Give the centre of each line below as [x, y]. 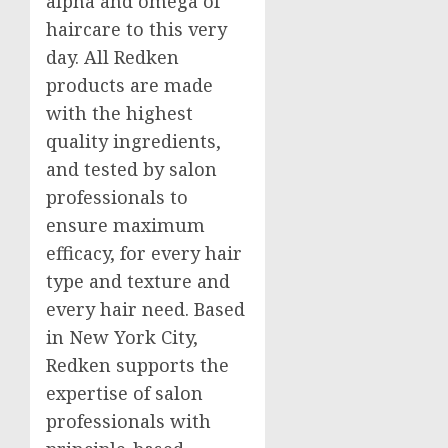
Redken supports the [137, 365]
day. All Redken [112, 57]
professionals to [117, 197]
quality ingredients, [133, 141]
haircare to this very [136, 29]
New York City [131, 337]
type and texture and [138, 281]
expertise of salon [124, 393]
